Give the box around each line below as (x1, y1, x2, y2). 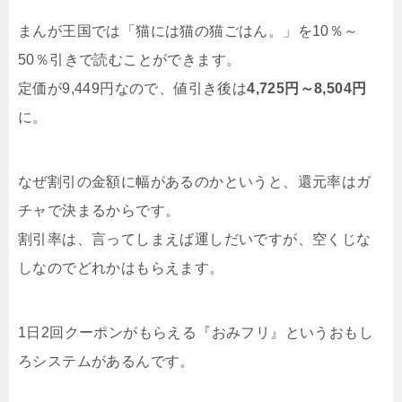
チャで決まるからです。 (18, 203, 180, 219)
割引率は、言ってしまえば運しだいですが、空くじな (18, 232, 371, 248)
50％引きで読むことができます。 (18, 52, 241, 68)
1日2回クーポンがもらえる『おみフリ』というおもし (18, 325, 373, 341)
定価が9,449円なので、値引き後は (18, 81, 248, 97)
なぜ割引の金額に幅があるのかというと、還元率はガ (18, 174, 371, 190)
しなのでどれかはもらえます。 (18, 260, 224, 276)
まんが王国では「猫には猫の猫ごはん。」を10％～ (18, 23, 359, 39)
